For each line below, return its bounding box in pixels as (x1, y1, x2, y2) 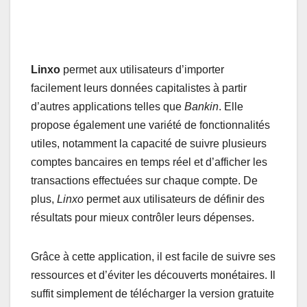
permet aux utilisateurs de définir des (84, 193, 265, 206)
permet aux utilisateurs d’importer (63, 64, 224, 76)
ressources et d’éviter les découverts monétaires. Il (31, 269, 275, 282)
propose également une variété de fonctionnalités (31, 119, 270, 132)
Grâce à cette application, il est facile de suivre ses (31, 251, 275, 263)
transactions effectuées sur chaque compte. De (31, 175, 258, 187)
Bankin (184, 101, 219, 113)
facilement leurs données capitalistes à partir (31, 82, 247, 95)
